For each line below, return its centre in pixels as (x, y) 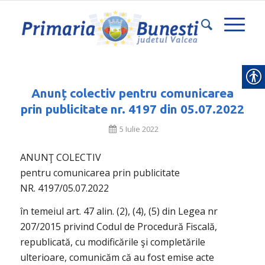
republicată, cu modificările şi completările (112, 242)
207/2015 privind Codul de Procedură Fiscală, (118, 227)
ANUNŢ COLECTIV (60, 157)
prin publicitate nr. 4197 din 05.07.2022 (132, 109)
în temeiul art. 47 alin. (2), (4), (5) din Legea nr (119, 211)
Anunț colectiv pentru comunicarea (132, 93)
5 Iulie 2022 (139, 129)
